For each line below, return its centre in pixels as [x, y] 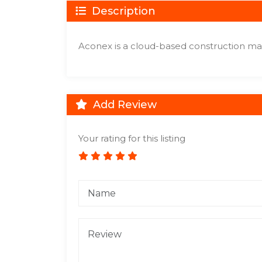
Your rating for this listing [132, 138]
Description [122, 11]
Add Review [123, 105]
